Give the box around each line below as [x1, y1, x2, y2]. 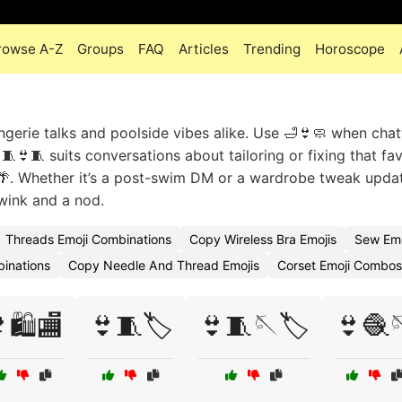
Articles [178, 40, 229, 57]
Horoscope [314, 40, 385, 57]
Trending [242, 40, 301, 57]
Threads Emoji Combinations [5, 232, 171, 247]
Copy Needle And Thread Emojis [68, 258, 259, 273]
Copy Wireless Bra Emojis [189, 232, 336, 247]
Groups [76, 40, 124, 57]
